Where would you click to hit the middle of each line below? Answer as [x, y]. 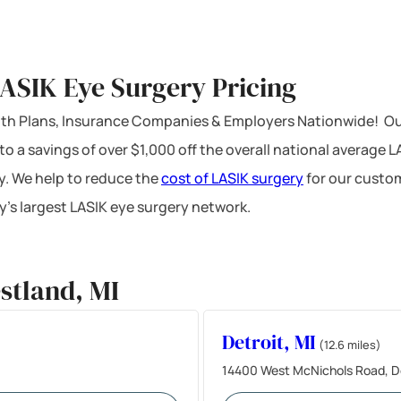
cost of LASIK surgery [232, 178]
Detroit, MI [269, 341]
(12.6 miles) [350, 344]
